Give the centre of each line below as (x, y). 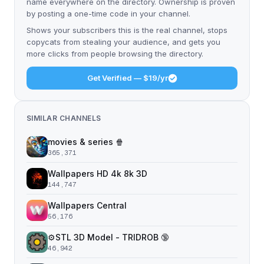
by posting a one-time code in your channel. (108, 14)
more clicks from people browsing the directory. (115, 54)
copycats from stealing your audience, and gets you (123, 42)
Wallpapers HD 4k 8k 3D (98, 174)
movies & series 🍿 (86, 142)
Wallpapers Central (87, 205)
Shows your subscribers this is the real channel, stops (127, 30)
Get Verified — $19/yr (127, 78)
